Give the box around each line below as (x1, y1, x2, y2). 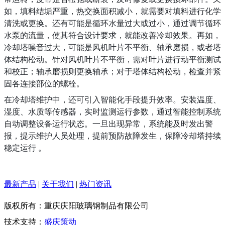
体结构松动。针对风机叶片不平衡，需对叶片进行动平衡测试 (4, 55, 221, 64)
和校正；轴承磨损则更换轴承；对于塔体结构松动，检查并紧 (4, 67, 221, 76)
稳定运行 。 (4, 144, 46, 152)
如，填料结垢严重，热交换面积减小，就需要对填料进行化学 (4, 7, 221, 16)
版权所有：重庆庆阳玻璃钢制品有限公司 (4, 201, 149, 210)
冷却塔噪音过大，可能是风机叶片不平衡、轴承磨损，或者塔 (4, 43, 221, 52)
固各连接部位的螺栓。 (4, 79, 84, 88)
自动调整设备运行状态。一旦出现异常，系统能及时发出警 (4, 120, 213, 128)
